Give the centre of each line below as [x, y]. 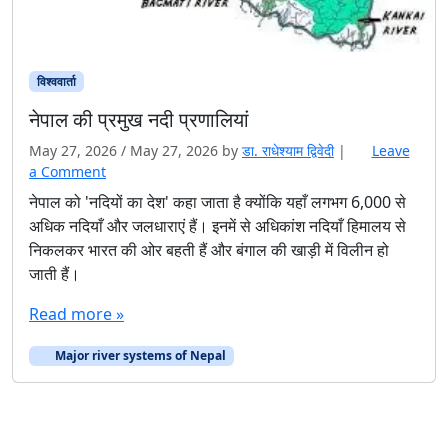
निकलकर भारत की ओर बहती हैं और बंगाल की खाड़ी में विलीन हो [209, 249]
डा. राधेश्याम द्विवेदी [288, 150]
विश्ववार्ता [56, 81]
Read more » [76, 313]
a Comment [67, 171]
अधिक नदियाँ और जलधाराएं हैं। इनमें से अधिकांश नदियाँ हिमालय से [217, 225]
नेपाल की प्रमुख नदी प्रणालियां [141, 119]
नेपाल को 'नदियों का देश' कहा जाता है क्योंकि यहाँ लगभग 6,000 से [217, 201]
